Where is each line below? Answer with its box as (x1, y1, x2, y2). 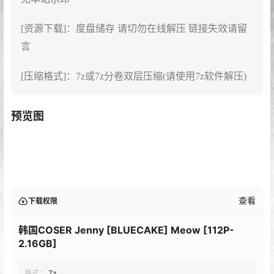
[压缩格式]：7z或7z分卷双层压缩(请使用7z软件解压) (21, 70, 246, 81)
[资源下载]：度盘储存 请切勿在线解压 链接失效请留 (21, 23, 247, 34)
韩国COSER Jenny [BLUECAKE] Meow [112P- (18, 223, 234, 236)
